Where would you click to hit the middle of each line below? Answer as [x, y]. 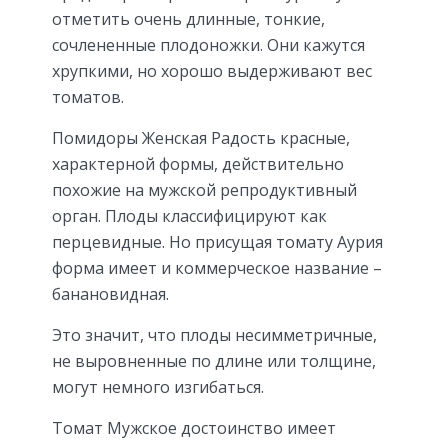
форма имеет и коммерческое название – [217, 267]
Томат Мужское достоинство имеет [194, 427]
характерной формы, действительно [198, 163]
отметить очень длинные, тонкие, [188, 18]
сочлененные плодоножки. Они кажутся [208, 44]
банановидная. [110, 293]
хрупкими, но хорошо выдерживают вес [212, 70]
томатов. [88, 96]
